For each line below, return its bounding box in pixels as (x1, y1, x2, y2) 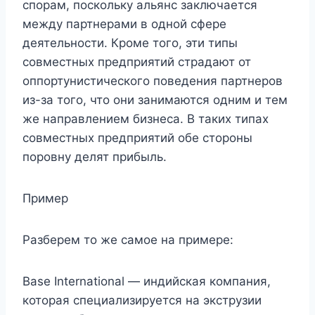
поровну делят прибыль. (22, 150, 167, 165)
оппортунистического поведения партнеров (22, 74, 283, 89)
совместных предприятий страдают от (22, 55, 251, 70)
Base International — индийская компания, (22, 274, 271, 289)
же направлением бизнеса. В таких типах (22, 112, 269, 127)
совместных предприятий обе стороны (22, 131, 252, 146)
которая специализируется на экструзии (22, 293, 262, 308)
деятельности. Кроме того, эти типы (22, 36, 238, 51)
